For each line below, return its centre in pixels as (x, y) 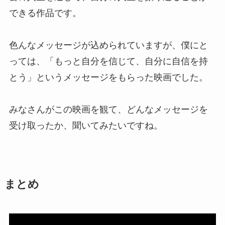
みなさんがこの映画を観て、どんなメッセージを (108, 109)
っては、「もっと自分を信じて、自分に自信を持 (108, 61)
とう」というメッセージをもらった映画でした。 (108, 77)
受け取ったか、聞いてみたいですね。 (86, 125)
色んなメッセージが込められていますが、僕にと (108, 45)
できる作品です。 (45, 13)
